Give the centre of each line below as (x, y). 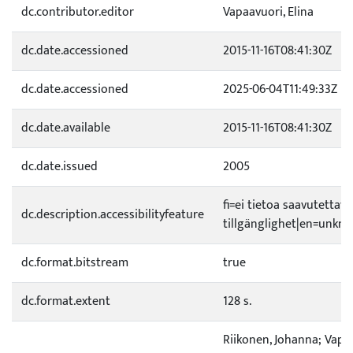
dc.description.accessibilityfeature (113, 215)
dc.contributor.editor (78, 12)
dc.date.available (66, 128)
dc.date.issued (59, 167)
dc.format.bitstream (75, 263)
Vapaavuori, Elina (268, 12)
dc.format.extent (66, 301)
